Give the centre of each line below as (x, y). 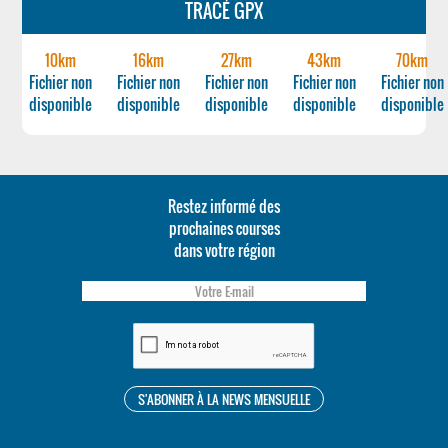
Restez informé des (224, 206)
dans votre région (224, 250)
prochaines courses (224, 228)
